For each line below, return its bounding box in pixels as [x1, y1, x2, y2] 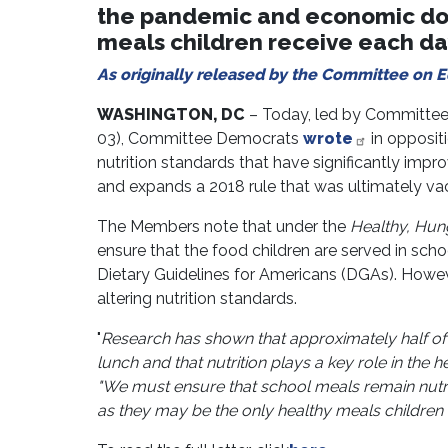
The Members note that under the [96, 217, 350, 237]
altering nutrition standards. [96, 289, 297, 309]
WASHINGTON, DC [96, 105, 245, 125]
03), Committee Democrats [96, 129, 303, 149]
